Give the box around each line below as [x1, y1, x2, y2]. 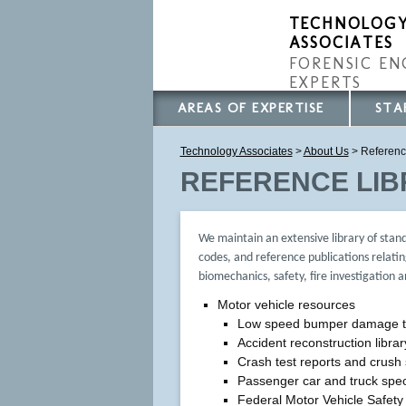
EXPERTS [288, 72, 362, 92]
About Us [303, 144, 349, 158]
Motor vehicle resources [217, 297, 356, 313]
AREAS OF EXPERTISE [177, 100, 324, 117]
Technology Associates [179, 144, 293, 158]
